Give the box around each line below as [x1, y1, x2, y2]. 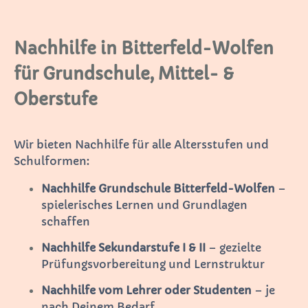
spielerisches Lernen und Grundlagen [41, 197, 247, 212]
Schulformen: [14, 153, 89, 168]
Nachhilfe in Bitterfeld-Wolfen [14, 38, 274, 59]
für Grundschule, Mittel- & [14, 63, 234, 85]
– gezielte [206, 240, 261, 254]
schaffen [41, 214, 90, 228]
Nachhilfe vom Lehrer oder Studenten [41, 283, 252, 297]
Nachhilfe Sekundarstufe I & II [41, 240, 206, 254]
